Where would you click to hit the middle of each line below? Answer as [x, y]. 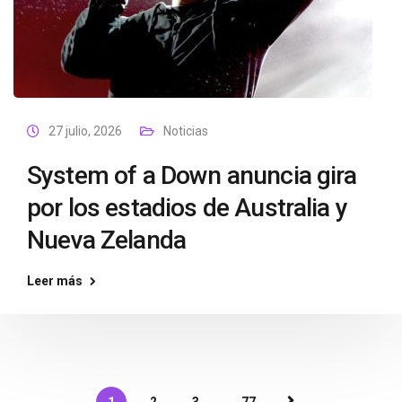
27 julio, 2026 [85, 131]
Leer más [55, 281]
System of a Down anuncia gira [192, 175]
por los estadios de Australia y [187, 208]
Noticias [186, 131]
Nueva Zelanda [107, 240]
